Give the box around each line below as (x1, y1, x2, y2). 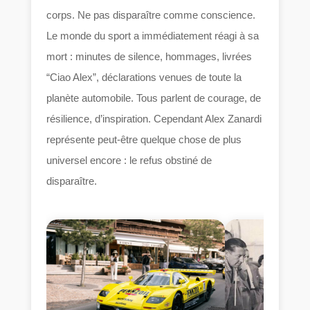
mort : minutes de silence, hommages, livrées (46, 50, 253, 62)
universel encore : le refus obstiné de (46, 154, 212, 166)
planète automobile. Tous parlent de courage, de (46, 91, 262, 104)
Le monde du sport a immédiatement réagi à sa (46, 29, 259, 42)
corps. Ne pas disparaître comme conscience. (46, 8, 256, 21)
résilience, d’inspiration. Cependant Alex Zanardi (46, 112, 262, 125)
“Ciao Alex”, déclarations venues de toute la (46, 71, 242, 83)
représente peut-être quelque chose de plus (46, 133, 242, 145)
